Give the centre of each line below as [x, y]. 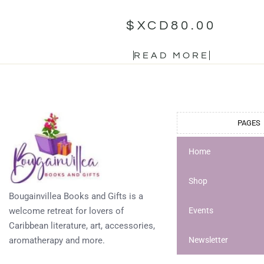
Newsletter [208, 240]
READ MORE [171, 56]
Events [201, 211]
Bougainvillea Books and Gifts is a [76, 196]
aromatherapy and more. [57, 240]
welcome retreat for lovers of [66, 211]
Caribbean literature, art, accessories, [82, 225]
